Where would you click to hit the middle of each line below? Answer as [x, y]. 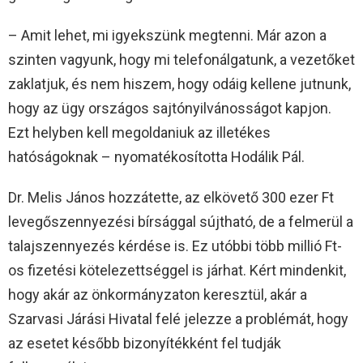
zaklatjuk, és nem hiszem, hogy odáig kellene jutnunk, [179, 83]
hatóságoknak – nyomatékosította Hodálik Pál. [156, 156]
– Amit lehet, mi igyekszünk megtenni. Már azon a [167, 35]
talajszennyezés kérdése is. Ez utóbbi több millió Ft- [175, 246]
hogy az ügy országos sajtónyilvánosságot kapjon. [170, 108]
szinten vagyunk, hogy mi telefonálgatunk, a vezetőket [181, 59]
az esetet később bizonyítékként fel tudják [145, 343]
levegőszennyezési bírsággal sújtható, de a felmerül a [181, 221]
